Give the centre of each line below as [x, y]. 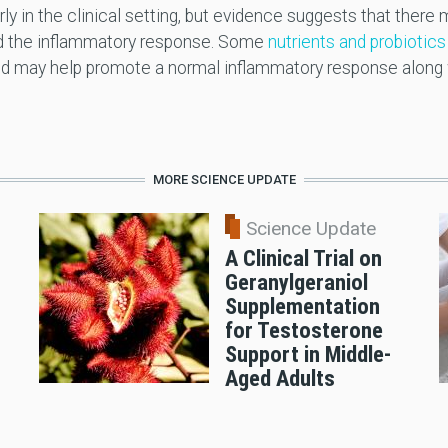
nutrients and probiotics [356, 42]
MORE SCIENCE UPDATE [224, 180]
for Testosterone [303, 330]
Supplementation [302, 306]
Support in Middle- [307, 354]
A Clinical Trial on [303, 258]
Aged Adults [279, 378]
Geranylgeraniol [296, 282]
